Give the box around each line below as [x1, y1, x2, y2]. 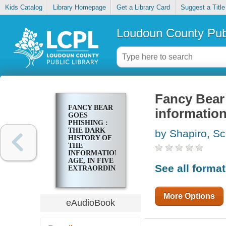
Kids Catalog [5, 4, 42, 12]
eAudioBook [66, 197, 116, 208]
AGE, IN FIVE [68, 157, 114, 165]
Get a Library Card [116, 4, 170, 12]
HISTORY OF [68, 134, 111, 142]
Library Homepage [52, 4, 106, 12]
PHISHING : [68, 119, 108, 127]
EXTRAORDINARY [68, 164, 130, 173]
